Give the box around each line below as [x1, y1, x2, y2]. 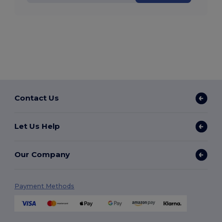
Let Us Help [14, 121, 60, 131]
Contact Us [14, 93, 59, 103]
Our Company [14, 150, 70, 160]
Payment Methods [14, 182, 75, 190]
